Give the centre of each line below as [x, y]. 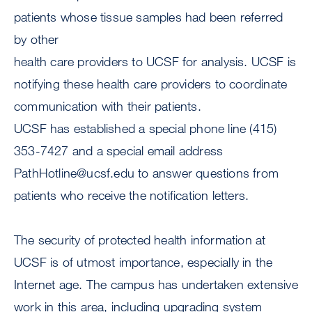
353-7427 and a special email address [119, 151]
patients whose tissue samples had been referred [149, 17]
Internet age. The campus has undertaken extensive [156, 284]
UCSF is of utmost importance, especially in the [143, 262]
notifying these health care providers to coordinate [151, 84]
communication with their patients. [108, 106]
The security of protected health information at [140, 240]
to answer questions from [206, 173]
